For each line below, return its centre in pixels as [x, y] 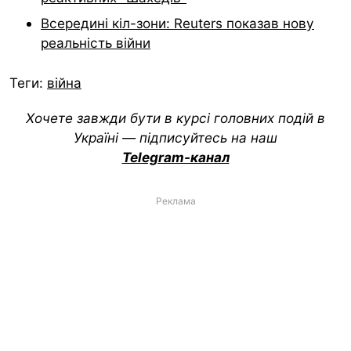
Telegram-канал [175, 157]
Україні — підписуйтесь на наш [175, 137]
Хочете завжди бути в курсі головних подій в [175, 118]
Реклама [175, 201]
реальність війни [96, 42]
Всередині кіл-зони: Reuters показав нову [177, 23]
